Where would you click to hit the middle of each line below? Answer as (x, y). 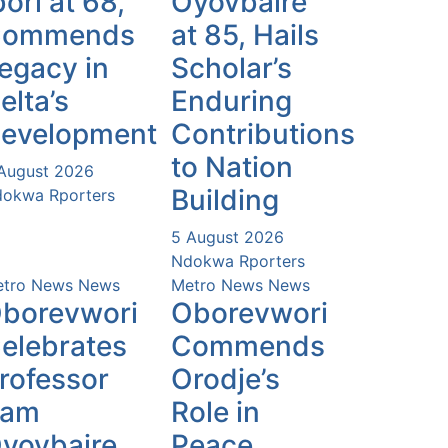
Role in (215, 411)
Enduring (231, 100)
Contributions (263, 133)
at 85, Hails (245, 34)
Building (225, 199)
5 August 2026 (227, 236)
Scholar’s (231, 67)
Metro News (217, 284)
